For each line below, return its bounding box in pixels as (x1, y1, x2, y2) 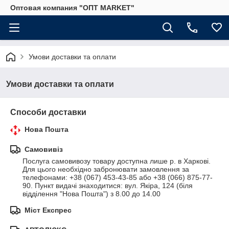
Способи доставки (10, 108, 86, 117)
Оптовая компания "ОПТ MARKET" (10, 4, 134, 12)
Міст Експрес (25, 206, 72, 214)
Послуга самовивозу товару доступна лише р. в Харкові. (22, 157, 211, 165)
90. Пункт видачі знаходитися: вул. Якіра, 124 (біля (22, 181, 193, 190)
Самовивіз (25, 145, 63, 153)
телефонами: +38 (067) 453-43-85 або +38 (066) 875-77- (22, 173, 213, 181)
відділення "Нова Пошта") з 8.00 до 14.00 (22, 190, 161, 198)
